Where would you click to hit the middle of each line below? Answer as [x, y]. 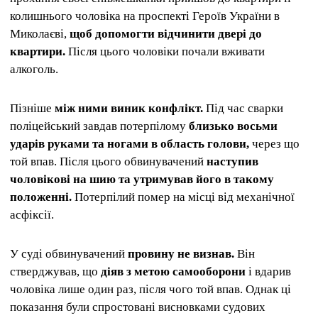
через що [274, 143]
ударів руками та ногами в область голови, [130, 143]
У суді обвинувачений [69, 254]
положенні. [41, 197]
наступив [232, 161]
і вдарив [268, 272]
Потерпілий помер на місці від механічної [183, 197]
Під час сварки [243, 108]
